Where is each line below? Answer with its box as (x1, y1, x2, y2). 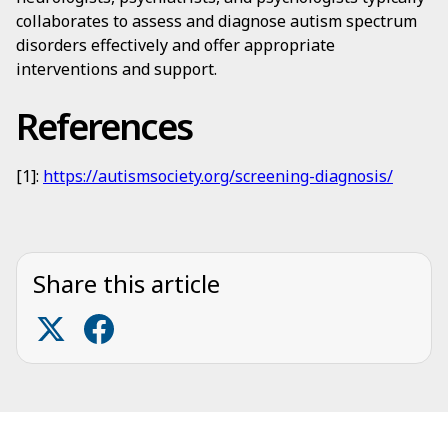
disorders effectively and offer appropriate (16, 34, 335, 56)
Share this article (33, 267, 220, 300)
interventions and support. (16, 58, 217, 80)
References (16, 102, 192, 151)
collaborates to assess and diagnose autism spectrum (16, 10, 417, 32)
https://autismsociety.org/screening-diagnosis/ (43, 165, 393, 187)
